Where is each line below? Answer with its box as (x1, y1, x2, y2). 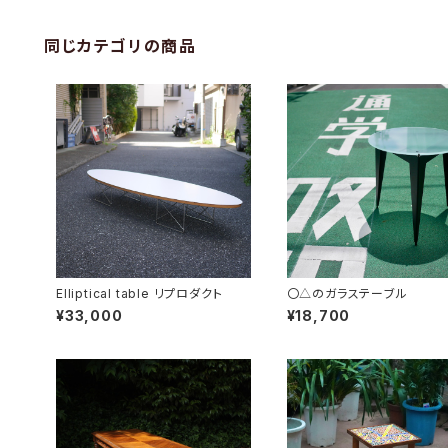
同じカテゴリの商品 (44, 35, 197, 56)
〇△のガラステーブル (286, 286, 408, 302)
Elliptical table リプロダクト (56, 286, 223, 302)
